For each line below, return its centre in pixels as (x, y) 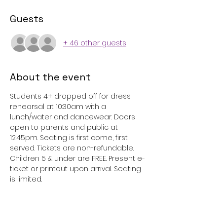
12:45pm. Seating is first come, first (70, 138)
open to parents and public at (65, 127)
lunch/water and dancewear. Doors (74, 117)
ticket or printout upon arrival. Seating (76, 169)
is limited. (27, 179)
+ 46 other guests (95, 43)
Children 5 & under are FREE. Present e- (77, 158)
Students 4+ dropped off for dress (71, 96)
